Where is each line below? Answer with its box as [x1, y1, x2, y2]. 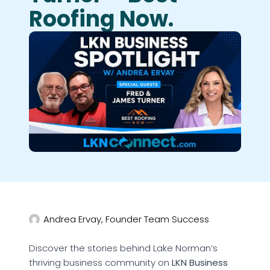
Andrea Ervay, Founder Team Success [43, 213, 209, 226]
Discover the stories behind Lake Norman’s [29, 242, 218, 255]
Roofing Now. [29, 4, 174, 34]
